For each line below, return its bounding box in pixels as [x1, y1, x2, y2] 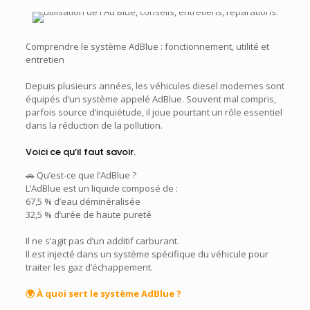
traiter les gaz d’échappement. [25, 261, 153, 273]
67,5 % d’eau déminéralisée [25, 195, 140, 208]
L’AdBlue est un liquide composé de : [25, 182, 178, 194]
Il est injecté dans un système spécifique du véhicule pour [25, 248, 268, 260]
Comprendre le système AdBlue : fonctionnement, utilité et [25, 40, 269, 53]
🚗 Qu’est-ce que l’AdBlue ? [25, 169, 136, 181]
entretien [25, 53, 64, 66]
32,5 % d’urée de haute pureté [25, 208, 152, 221]
